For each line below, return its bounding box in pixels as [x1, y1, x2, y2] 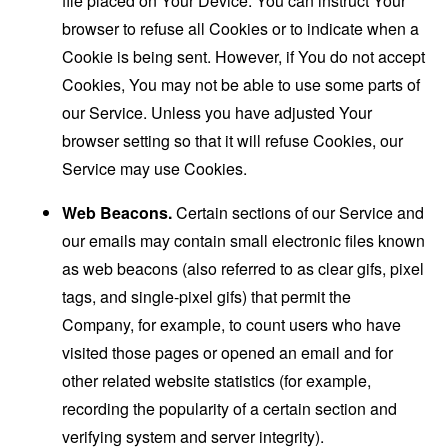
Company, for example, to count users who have [62, 313, 402, 336]
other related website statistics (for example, [62, 369, 372, 392]
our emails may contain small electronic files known [62, 229, 426, 252]
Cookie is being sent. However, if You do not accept [62, 45, 426, 68]
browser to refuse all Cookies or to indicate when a [62, 17, 420, 40]
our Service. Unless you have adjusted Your [62, 101, 373, 124]
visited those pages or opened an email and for [62, 341, 394, 364]
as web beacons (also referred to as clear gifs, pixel [62, 257, 425, 280]
